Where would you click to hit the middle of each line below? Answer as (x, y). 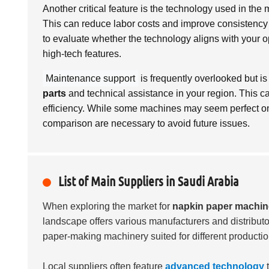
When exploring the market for (107, 206)
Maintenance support (90, 78)
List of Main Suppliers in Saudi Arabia (149, 180)
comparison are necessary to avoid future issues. (146, 123)
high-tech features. (82, 53)
